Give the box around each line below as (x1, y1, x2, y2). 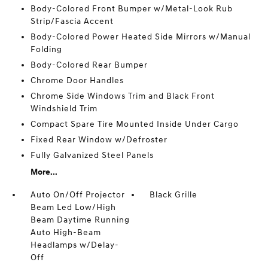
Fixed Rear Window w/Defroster (30, 135, 167, 145)
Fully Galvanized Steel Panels (30, 150, 154, 160)
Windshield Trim (30, 103, 98, 114)
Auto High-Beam (30, 227, 101, 237)
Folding (30, 44, 62, 54)
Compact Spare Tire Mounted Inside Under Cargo (30, 119, 239, 129)
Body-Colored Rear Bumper (30, 60, 148, 70)
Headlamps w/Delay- (30, 240, 119, 250)
